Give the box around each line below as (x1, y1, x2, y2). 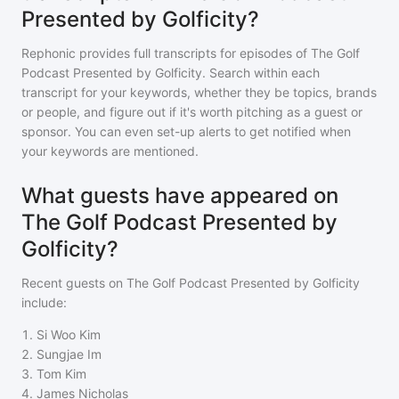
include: (21, 295, 67, 310)
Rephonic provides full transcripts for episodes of (21, 45, 311, 61)
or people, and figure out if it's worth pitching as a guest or (21, 104, 362, 119)
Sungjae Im (37, 346, 102, 362)
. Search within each (202, 65, 320, 80)
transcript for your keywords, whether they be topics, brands (21, 85, 377, 100)
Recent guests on (21, 275, 126, 290)
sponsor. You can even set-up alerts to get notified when (21, 124, 351, 139)
